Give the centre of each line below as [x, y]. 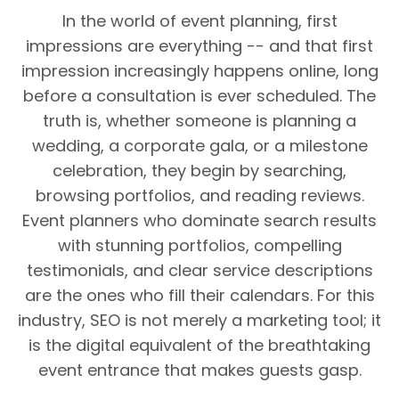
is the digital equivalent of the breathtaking [199, 345]
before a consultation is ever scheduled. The [199, 96]
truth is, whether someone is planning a [199, 121]
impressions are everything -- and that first [199, 46]
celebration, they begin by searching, [199, 171]
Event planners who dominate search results [199, 220]
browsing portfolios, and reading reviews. [199, 195]
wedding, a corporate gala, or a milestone [199, 146]
